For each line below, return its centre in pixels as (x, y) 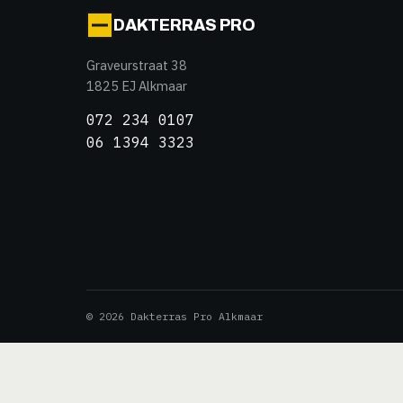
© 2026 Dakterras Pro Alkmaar (175, 316)
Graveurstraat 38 (137, 65)
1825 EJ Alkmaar (137, 86)
